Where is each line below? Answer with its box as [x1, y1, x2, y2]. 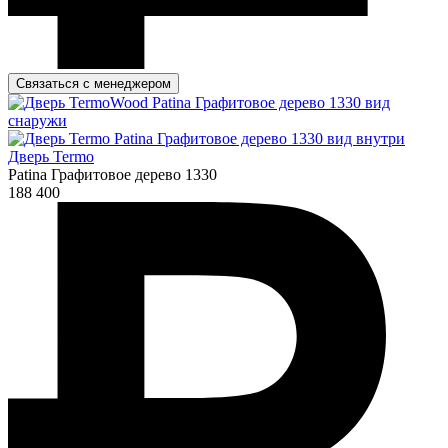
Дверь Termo [8, 147, 94, 165]
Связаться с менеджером [16, 75, 171, 91]
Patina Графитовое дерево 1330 [8, 165, 217, 183]
